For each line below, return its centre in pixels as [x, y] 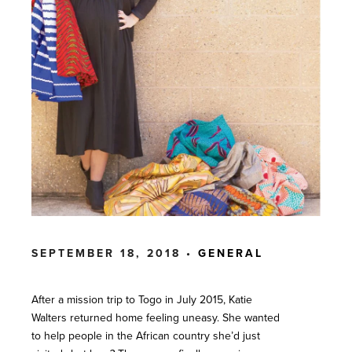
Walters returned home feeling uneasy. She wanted [156, 317]
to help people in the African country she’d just [146, 335]
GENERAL [231, 253]
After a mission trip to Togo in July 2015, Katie [142, 299]
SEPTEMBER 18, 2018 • [115, 253]
